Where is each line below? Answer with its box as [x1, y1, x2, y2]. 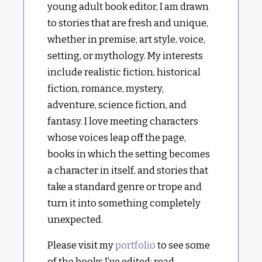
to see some [156, 240, 211, 251]
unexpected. [47, 214, 104, 225]
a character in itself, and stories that [47, 165, 209, 176]
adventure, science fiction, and [47, 99, 187, 111]
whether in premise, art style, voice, [47, 34, 206, 45]
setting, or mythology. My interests [47, 50, 204, 61]
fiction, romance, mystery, [47, 83, 164, 94]
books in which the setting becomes [47, 149, 211, 160]
